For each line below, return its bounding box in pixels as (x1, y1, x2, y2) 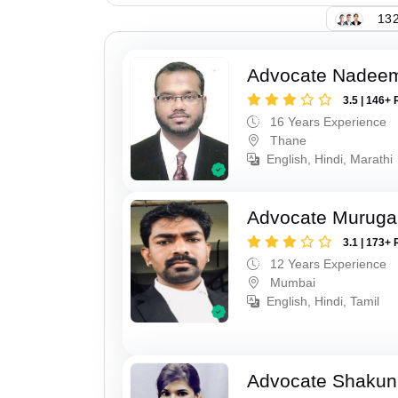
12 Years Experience (267, 256, 387, 271)
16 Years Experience (267, 115, 387, 130)
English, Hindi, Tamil (267, 293, 380, 308)
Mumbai (267, 275, 316, 290)
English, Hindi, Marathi (267, 152, 394, 167)
